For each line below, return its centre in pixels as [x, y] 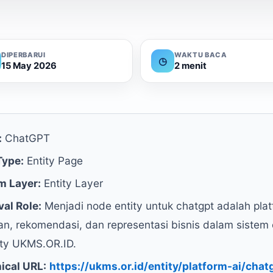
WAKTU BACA [201, 55]
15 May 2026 [29, 66]
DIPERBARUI [23, 55]
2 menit [190, 66]
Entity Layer [72, 183]
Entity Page [53, 161]
